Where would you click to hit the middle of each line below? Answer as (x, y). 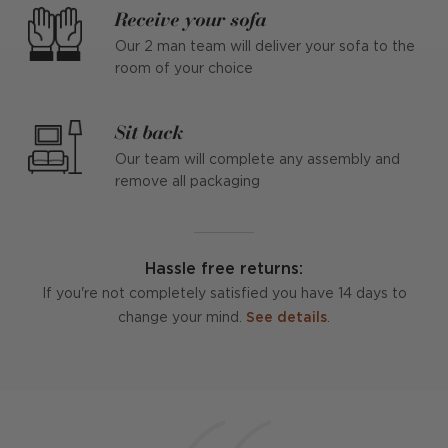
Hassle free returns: (224, 269)
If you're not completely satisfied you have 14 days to (224, 294)
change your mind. (182, 318)
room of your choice (184, 69)
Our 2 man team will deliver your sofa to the (265, 47)
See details (286, 318)
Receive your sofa (191, 19)
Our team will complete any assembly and (257, 160)
